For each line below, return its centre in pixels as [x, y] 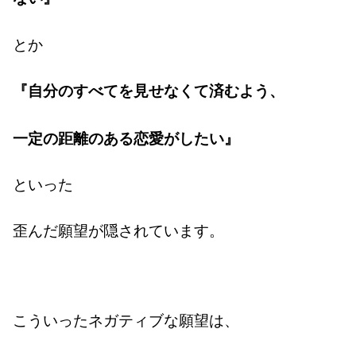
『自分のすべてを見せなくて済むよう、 [149, 91]
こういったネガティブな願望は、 [126, 319]
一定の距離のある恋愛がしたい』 [126, 137]
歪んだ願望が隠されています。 [119, 230]
